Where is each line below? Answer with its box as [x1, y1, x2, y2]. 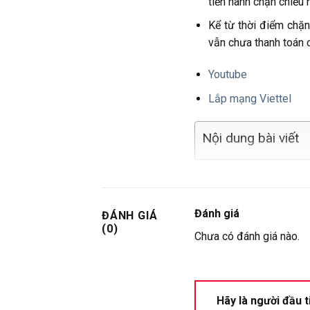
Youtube [208, 67, 248, 81]
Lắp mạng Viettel [208, 91, 292, 105]
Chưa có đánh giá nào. [194, 230, 300, 244]
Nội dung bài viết [201, 130, 299, 147]
